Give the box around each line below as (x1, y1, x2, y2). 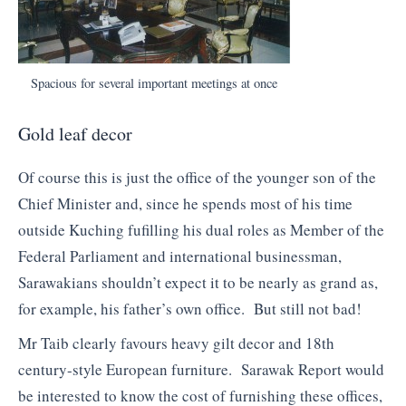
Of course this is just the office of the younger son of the (18, 167, 376, 188)
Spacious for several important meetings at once (31, 73, 277, 92)
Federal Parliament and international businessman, (18, 246, 342, 267)
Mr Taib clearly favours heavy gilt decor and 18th (18, 332, 334, 353)
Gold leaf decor (18, 121, 132, 147)
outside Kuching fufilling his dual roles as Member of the (18, 219, 384, 241)
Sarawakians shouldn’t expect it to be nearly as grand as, (18, 272, 378, 294)
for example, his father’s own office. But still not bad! (18, 298, 362, 320)
